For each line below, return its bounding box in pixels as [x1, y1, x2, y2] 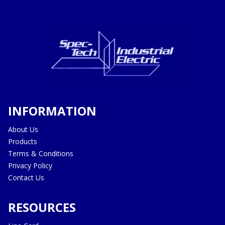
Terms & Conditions [8, 149, 73, 158]
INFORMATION [8, 102, 96, 119]
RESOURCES [8, 199, 76, 215]
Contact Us [8, 173, 44, 182]
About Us [8, 125, 38, 134]
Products [8, 137, 37, 146]
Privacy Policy [8, 161, 52, 170]
